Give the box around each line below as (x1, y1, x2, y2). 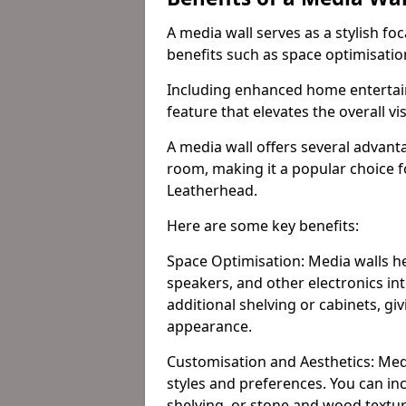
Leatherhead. (167, 180, 257, 200)
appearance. (167, 316, 252, 336)
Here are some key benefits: (167, 216, 359, 236)
